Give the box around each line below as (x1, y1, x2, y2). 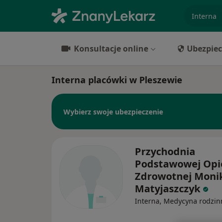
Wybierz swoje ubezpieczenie (63, 107, 163, 116)
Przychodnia (135, 145, 195, 158)
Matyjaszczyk (135, 182, 203, 195)
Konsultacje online (74, 43, 148, 54)
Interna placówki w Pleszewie (52, 74, 182, 86)
